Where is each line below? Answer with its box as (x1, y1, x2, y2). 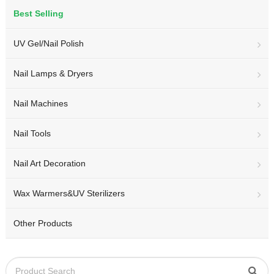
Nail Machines (13, 98, 68, 108)
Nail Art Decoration (13, 158, 86, 168)
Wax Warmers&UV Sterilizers (13, 188, 125, 198)
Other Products (13, 218, 72, 228)
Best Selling (13, 9, 64, 18)
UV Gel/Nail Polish (13, 39, 84, 48)
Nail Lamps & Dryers (13, 68, 93, 78)
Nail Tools (13, 128, 51, 138)
